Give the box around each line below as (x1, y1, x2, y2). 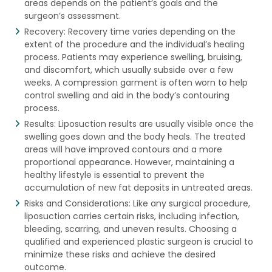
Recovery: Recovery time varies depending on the (24, 25, 236, 38)
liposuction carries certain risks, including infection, (24, 209, 239, 222)
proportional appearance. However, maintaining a (24, 155, 234, 168)
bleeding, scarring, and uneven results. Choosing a (24, 222, 237, 235)
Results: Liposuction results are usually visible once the (24, 117, 254, 130)
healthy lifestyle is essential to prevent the (24, 168, 205, 181)
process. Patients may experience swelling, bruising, (24, 50, 242, 63)
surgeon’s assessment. (24, 9, 121, 22)
